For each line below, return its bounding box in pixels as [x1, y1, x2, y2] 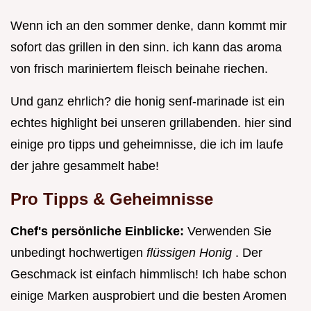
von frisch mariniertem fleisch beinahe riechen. [10, 61, 268, 76]
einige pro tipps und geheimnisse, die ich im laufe [10, 137, 283, 151]
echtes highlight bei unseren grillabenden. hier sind [10, 115, 292, 130]
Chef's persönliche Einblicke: [10, 224, 187, 238]
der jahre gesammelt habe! [10, 158, 159, 173]
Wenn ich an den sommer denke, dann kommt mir [10, 18, 287, 33]
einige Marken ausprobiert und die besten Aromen [10, 288, 287, 303]
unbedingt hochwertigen [10, 245, 146, 260]
